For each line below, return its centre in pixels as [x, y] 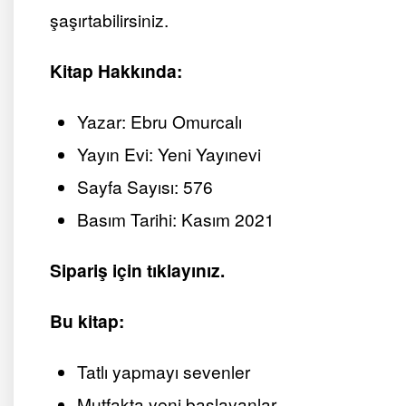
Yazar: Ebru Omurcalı [159, 121]
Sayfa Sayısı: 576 [145, 187]
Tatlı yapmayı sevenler [164, 372]
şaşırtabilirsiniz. [109, 20]
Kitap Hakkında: [116, 71]
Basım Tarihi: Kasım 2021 [176, 219]
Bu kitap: [87, 321]
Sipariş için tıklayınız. [137, 271]
